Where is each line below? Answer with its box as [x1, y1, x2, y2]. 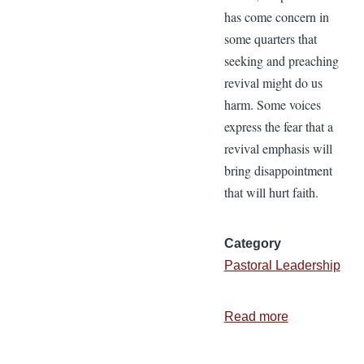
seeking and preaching [223, 51, 339, 69]
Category [223, 236, 281, 250]
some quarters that [223, 29, 317, 47]
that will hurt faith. [223, 183, 318, 201]
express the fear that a [223, 117, 333, 135]
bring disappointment [223, 161, 332, 179]
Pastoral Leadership [223, 258, 340, 272]
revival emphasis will [223, 139, 332, 157]
